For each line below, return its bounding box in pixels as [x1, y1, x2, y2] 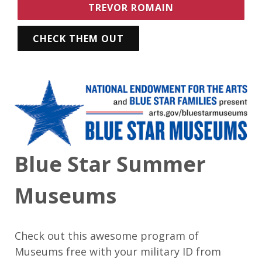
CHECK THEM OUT [33, 32, 124, 45]
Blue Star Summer [15, 149, 206, 178]
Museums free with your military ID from [15, 244, 221, 258]
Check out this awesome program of [15, 228, 199, 243]
